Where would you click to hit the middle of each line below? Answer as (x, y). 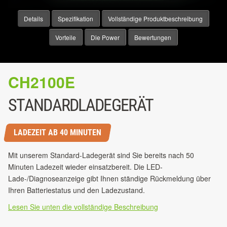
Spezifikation (75, 19)
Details (33, 19)
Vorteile (66, 37)
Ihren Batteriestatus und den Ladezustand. (77, 190)
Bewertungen (153, 37)
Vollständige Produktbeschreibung (155, 19)
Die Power (105, 37)
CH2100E (42, 82)
